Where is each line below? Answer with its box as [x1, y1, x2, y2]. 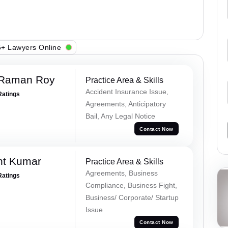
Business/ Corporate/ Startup [85, 193, 179, 202]
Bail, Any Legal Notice [85, 112, 155, 121]
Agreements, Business [85, 168, 158, 177]
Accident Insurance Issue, [85, 88, 168, 96]
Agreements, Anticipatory [85, 100, 166, 108]
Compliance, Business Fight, [85, 181, 177, 189]
